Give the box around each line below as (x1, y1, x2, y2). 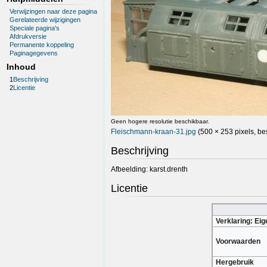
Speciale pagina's (10, 24, 60, 32)
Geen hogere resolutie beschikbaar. (110, 117, 209, 125)
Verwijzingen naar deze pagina (10, 7, 98, 15)
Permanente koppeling (10, 41, 74, 49)
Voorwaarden (216, 237, 261, 246)
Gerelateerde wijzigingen (10, 15, 81, 23)
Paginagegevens (10, 49, 58, 57)
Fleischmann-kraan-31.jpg (110, 127, 196, 136)
